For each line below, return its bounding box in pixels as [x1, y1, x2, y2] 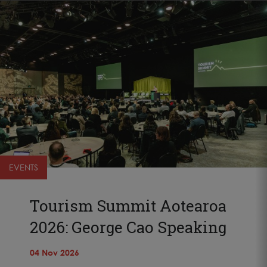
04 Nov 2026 [30, 247, 79, 257]
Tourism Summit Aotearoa [30, 195, 226, 216]
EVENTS [9, 162, 38, 172]
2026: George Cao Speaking [30, 216, 226, 237]
